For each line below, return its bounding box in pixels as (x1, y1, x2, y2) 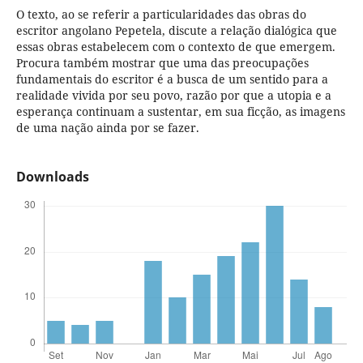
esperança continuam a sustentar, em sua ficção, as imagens (15, 104, 345, 120)
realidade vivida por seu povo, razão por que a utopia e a (15, 88, 331, 104)
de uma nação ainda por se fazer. (15, 120, 199, 136)
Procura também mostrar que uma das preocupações (15, 55, 309, 71)
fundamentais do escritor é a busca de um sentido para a (15, 71, 328, 88)
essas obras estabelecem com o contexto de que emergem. (15, 39, 335, 55)
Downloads (15, 168, 89, 186)
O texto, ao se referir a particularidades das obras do (15, 6, 306, 23)
